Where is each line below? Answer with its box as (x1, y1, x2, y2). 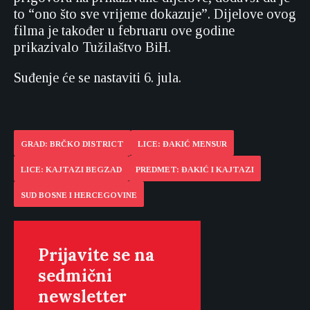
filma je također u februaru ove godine (14, 23, 235, 38)
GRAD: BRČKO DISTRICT (21, 139, 124, 149)
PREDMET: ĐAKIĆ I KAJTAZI (136, 165, 254, 174)
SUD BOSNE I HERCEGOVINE (21, 190, 137, 200)
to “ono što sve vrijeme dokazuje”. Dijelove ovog (14, 6, 296, 21)
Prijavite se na (38, 244, 154, 266)
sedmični (38, 265, 112, 286)
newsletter (38, 286, 127, 307)
